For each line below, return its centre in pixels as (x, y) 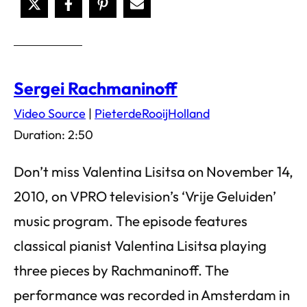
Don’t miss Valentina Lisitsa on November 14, (153, 171)
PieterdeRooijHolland (152, 113)
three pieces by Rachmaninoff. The (121, 270)
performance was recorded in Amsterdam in (152, 295)
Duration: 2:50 (53, 135)
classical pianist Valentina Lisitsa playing (140, 245)
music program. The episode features (131, 221)
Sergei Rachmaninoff (96, 88)
